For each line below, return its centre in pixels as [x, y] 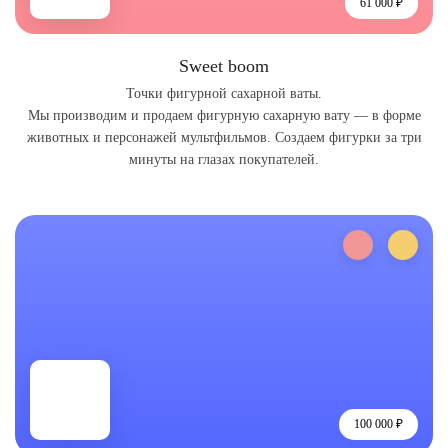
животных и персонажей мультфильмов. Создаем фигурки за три [224, 137]
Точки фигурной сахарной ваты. [224, 93]
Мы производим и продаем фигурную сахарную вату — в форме [224, 115]
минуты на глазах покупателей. [224, 159]
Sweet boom [224, 66]
